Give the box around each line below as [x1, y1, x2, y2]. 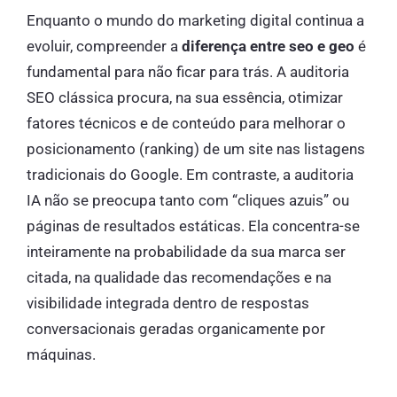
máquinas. [27, 346, 96, 364]
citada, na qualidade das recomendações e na [27, 269, 331, 287]
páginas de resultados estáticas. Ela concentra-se [27, 217, 360, 236]
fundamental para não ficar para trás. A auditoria [27, 63, 349, 82]
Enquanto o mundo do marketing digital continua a [27, 12, 364, 30]
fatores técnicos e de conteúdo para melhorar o [27, 114, 346, 133]
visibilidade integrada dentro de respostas [27, 294, 309, 313]
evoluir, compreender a [27, 37, 182, 56]
